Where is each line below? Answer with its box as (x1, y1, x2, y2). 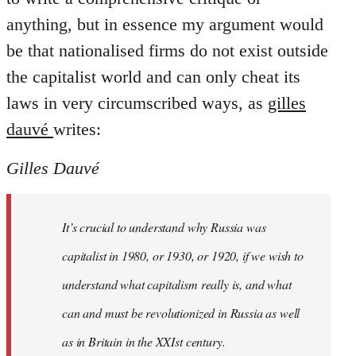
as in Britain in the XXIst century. (62, 332, 226, 350)
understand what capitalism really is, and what (62, 275, 292, 292)
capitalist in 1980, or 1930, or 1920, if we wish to (62, 246, 304, 264)
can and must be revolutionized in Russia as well (62, 304, 300, 321)
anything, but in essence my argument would (6, 14, 323, 34)
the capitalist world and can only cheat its (6, 66, 300, 87)
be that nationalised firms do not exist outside (6, 40, 328, 60)
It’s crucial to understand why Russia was (62, 218, 266, 235)
